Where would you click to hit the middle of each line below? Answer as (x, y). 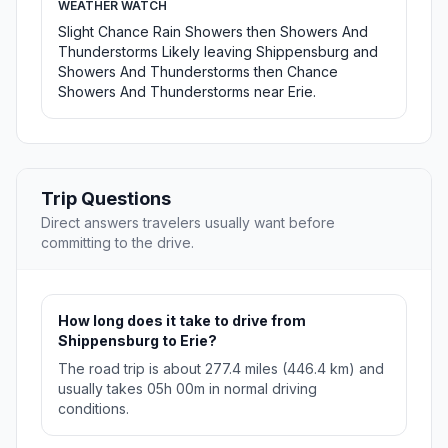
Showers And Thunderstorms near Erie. (187, 92)
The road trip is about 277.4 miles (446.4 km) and (221, 369)
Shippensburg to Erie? (137, 341)
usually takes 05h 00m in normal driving (187, 389)
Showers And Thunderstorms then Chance (198, 72)
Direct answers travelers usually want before (188, 223)
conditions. (93, 409)
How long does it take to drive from (182, 321)
